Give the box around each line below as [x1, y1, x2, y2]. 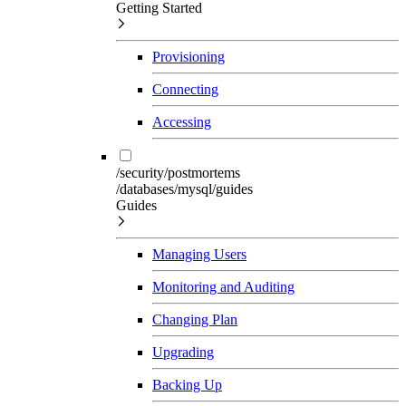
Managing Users [152, 246, 246, 262]
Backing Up [152, 376, 222, 392]
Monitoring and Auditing [152, 278, 295, 295]
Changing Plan [152, 311, 237, 327]
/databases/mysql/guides [116, 180, 253, 197]
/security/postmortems [116, 164, 240, 180]
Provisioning [152, 48, 225, 64]
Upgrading [152, 343, 214, 360]
